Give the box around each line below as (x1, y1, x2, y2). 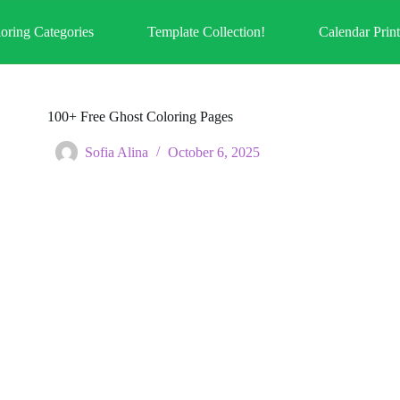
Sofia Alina (85, 145, 149, 161)
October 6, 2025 (168, 145, 261, 161)
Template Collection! (147, 24, 266, 39)
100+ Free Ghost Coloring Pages (46, 109, 233, 124)
